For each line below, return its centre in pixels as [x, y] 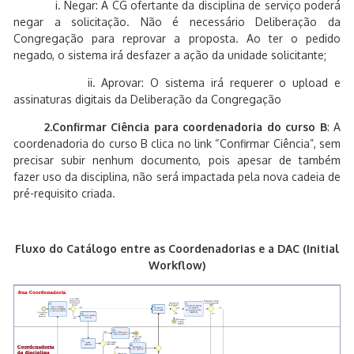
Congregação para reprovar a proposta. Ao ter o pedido [177, 38]
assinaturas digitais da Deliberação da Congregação [147, 99]
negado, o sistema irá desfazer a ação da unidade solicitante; [170, 55]
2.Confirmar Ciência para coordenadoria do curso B [170, 127]
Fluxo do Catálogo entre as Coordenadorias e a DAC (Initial [177, 249]
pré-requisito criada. [64, 193]
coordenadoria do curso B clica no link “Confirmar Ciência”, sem [177, 143]
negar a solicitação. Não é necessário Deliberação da [177, 22]
